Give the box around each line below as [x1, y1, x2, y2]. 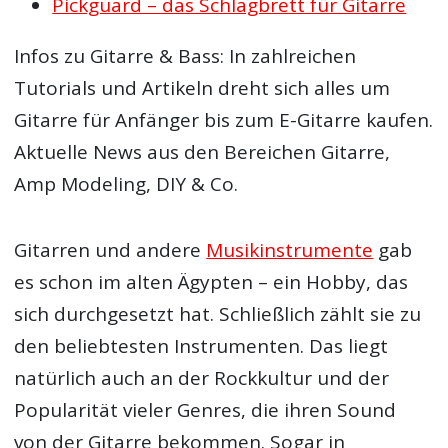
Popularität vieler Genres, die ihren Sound [14, 397, 397, 424]
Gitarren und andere [14, 237, 207, 264]
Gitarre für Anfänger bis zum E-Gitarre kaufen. [14, 106, 434, 133]
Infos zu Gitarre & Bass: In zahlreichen [14, 42, 357, 69]
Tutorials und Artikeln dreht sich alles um [14, 74, 391, 101]
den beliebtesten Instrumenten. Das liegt [14, 333, 389, 360]
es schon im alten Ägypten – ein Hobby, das [14, 269, 409, 296]
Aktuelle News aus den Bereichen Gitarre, [14, 138, 391, 165]
